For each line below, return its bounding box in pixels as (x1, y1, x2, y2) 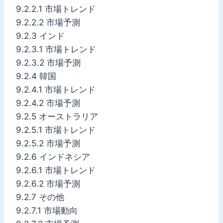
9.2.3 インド (16, 30, 65, 41)
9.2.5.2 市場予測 (16, 138, 80, 148)
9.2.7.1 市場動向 (16, 205, 78, 216)
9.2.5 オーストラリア (16, 111, 98, 121)
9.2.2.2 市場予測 (16, 17, 80, 27)
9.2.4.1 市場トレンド (16, 84, 96, 95)
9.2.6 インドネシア (16, 151, 90, 162)
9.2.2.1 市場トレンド (16, 3, 96, 14)
